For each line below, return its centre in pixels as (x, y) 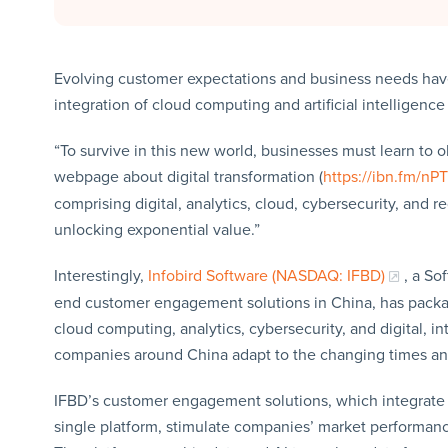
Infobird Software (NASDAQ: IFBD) (266, 275)
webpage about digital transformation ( (188, 176)
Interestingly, (100, 275)
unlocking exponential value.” (156, 229)
